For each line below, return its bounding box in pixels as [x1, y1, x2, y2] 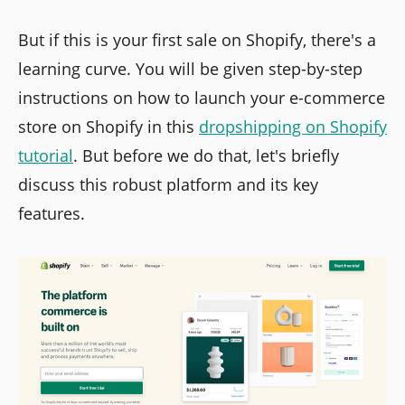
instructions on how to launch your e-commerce [18, 86, 385, 108]
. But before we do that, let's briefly [73, 144, 339, 166]
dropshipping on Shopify [199, 115, 387, 137]
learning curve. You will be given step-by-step [18, 57, 363, 80]
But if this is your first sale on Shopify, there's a [18, 28, 376, 51]
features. [18, 202, 85, 224]
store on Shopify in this [18, 115, 199, 137]
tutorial [18, 144, 73, 166]
